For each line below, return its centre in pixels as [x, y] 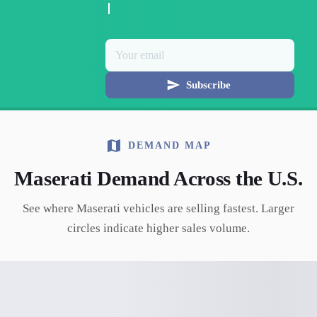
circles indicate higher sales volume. [158, 228]
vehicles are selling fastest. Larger [207, 208]
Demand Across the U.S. [197, 178]
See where [50, 208]
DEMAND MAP [170, 145]
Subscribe [208, 85]
